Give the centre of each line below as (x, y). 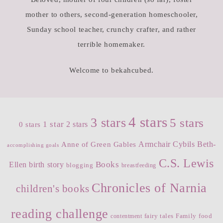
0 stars (30, 125)
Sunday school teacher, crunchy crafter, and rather (111, 29)
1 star (54, 124)
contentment (126, 216)
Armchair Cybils (167, 144)
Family (186, 216)
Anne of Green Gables (99, 145)
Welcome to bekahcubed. (111, 70)
